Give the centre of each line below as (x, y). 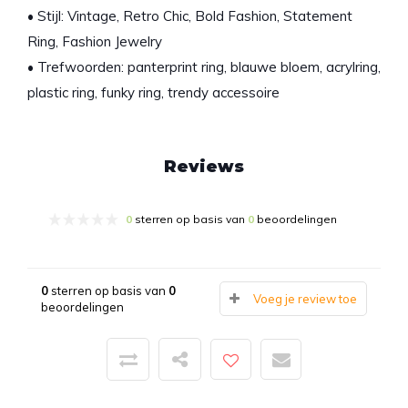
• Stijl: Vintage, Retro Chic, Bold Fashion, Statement (190, 15)
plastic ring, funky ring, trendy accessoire (153, 92)
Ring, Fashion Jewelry (95, 41)
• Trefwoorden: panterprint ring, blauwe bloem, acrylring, (204, 66)
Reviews (204, 166)
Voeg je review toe (305, 298)
